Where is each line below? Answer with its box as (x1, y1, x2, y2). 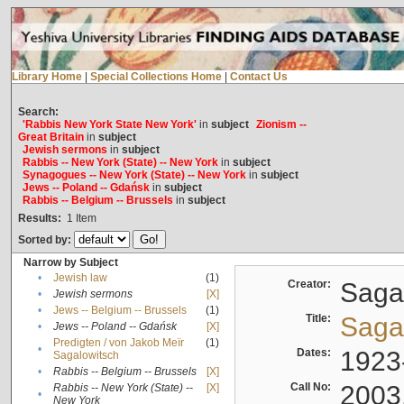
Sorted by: (17, 234, 74, 247)
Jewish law (52, 271, 107, 285)
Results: (17, 212, 61, 225)
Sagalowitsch (52, 349, 119, 363)
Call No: (289, 381, 336, 394)
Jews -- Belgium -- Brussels (52, 304, 187, 317)
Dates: (296, 346, 336, 360)
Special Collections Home (89, 70, 222, 84)
